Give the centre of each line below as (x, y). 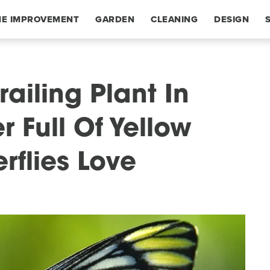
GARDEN (115, 19)
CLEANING (174, 19)
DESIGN (231, 19)
